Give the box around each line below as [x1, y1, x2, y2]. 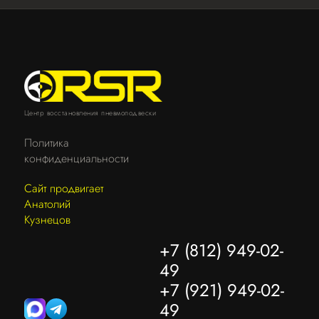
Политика [23, 135, 69, 151]
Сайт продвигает [23, 180, 103, 197]
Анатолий [23, 196, 70, 212]
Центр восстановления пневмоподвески [23, 108, 156, 118]
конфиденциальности [23, 150, 129, 167]
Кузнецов [23, 211, 70, 228]
